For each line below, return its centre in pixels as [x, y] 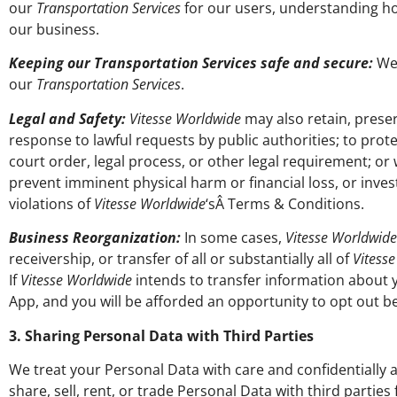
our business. [54, 29]
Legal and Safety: [67, 118]
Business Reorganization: [95, 238]
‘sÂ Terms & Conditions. [285, 203]
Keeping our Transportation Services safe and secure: [191, 63]
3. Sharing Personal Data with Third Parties [161, 335]
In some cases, [233, 238]
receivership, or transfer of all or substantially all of [181, 259]
